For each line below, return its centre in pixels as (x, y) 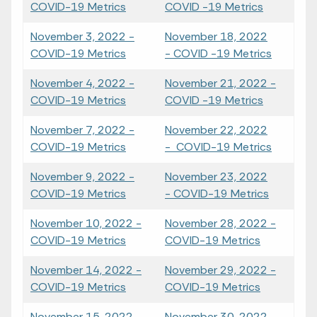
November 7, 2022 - (82, 130)
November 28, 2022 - (220, 223)
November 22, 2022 (216, 130)
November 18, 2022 (216, 36)
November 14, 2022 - (86, 270)
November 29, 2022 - (220, 270)
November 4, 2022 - (82, 83)
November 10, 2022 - (86, 223)
